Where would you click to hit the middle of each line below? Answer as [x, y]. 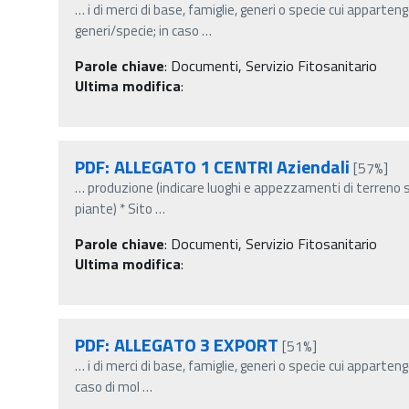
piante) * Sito [114, 208]
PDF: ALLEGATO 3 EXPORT [177, 344]
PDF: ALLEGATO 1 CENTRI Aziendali [213, 166]
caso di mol [107, 386]
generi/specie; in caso [138, 30]
